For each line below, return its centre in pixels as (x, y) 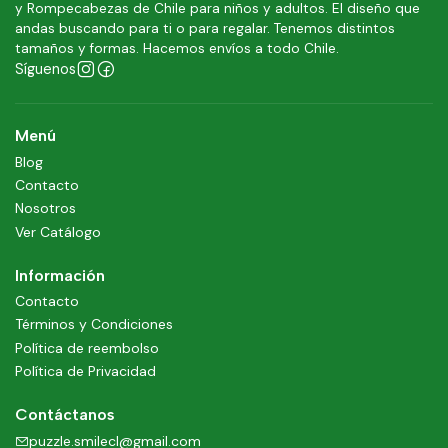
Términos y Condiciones (94, 324)
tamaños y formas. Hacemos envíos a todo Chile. (177, 49)
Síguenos (45, 69)
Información (60, 275)
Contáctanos (65, 415)
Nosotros (45, 208)
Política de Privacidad (85, 371)
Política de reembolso (87, 347)
